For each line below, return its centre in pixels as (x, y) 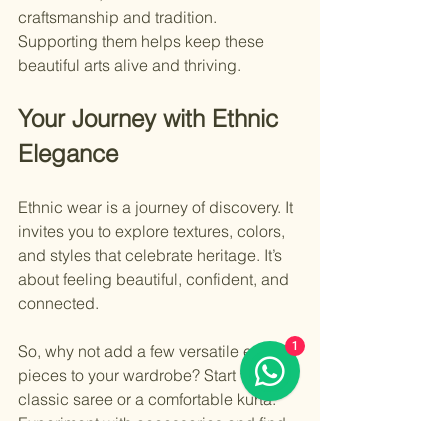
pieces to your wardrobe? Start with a (152, 375)
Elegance (68, 154)
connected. (58, 303)
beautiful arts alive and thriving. (129, 65)
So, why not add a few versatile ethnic (154, 351)
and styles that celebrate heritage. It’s (152, 255)
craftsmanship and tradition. (119, 17)
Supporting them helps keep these (143, 41)
